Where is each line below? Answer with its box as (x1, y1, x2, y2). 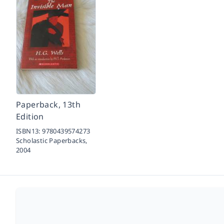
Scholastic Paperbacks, (16, 136, 87, 145)
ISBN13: (16, 126, 42, 135)
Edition (16, 111, 44, 122)
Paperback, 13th (16, 99, 81, 110)
